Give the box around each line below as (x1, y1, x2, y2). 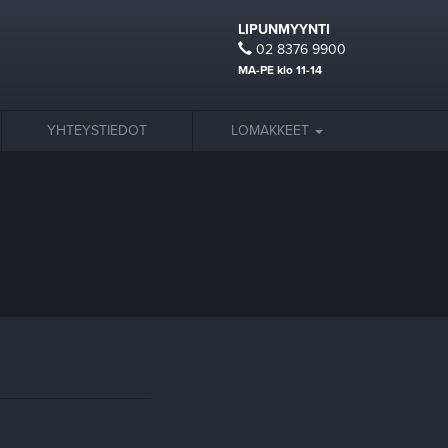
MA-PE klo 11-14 (238, 63, 322, 77)
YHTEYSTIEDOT (47, 122, 147, 139)
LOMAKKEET (231, 122, 313, 139)
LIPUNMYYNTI (238, 21, 330, 38)
